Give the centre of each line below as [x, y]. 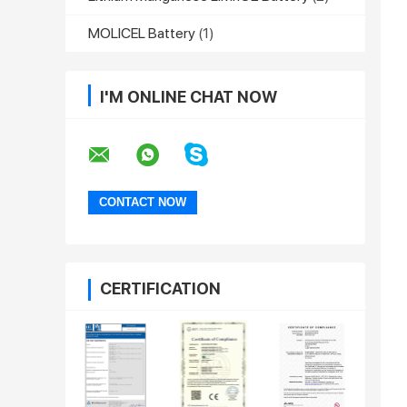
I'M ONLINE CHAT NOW [189, 96]
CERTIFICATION [160, 288]
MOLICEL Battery [142, 33]
